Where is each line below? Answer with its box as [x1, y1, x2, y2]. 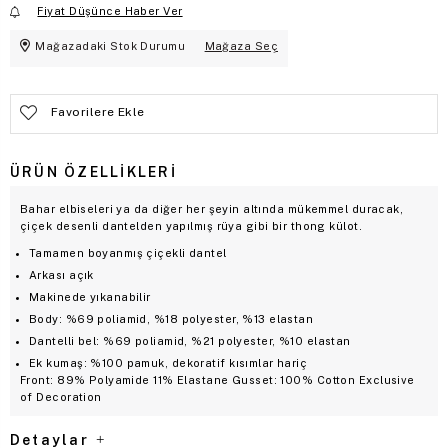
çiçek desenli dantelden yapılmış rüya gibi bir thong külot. [20, 219, 366, 232]
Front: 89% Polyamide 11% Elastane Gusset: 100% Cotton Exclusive [20, 373, 415, 386]
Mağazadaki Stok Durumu [35, 39, 186, 52]
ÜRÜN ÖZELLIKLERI [10, 163, 177, 180]
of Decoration [20, 390, 102, 403]
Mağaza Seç [204, 39, 278, 52]
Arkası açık [29, 268, 94, 281]
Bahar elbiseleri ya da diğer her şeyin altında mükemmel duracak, [20, 202, 404, 215]
